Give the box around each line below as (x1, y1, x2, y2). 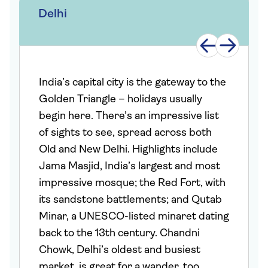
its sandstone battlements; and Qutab (39, 194, 222, 206)
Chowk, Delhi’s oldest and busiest (39, 245, 200, 256)
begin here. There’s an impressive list (39, 111, 219, 122)
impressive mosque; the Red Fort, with (39, 178, 226, 189)
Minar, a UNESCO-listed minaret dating (39, 211, 229, 223)
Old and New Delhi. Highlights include (39, 144, 218, 156)
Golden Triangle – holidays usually (39, 94, 202, 105)
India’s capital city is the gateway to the (39, 77, 226, 89)
